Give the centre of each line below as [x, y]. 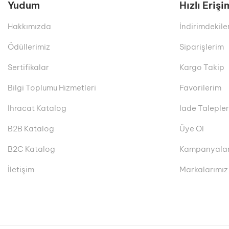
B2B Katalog [31, 129]
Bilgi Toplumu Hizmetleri [52, 88]
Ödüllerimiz [29, 47]
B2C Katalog [31, 149]
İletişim [21, 170]
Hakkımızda [29, 27]
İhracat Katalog [37, 108]
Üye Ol [192, 129]
